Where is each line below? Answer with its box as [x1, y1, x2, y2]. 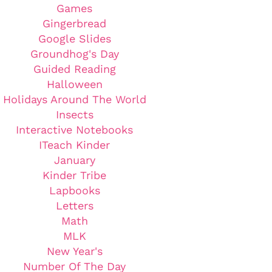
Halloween [46, 78, 103, 90]
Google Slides [38, 32, 111, 45]
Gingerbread [42, 17, 107, 30]
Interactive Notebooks [16, 123, 134, 136]
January [53, 154, 95, 166]
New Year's [46, 245, 103, 257]
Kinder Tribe [42, 169, 107, 182]
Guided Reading [33, 63, 116, 75]
